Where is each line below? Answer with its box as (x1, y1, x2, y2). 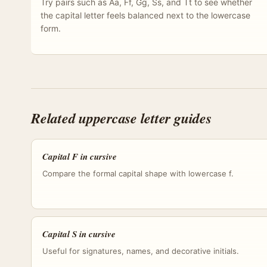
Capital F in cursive (42, 150, 117, 163)
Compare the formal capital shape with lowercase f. (42, 169, 234, 178)
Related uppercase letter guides (31, 108, 212, 128)
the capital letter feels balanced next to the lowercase (41, 10, 250, 20)
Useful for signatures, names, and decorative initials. (42, 246, 239, 256)
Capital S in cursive (42, 228, 116, 240)
